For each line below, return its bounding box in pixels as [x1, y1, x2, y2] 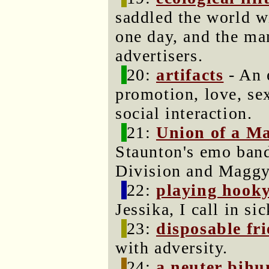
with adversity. [115, 238, 229, 257]
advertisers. [115, 46, 204, 65]
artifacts [156, 65, 224, 84]
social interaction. [115, 104, 253, 122]
